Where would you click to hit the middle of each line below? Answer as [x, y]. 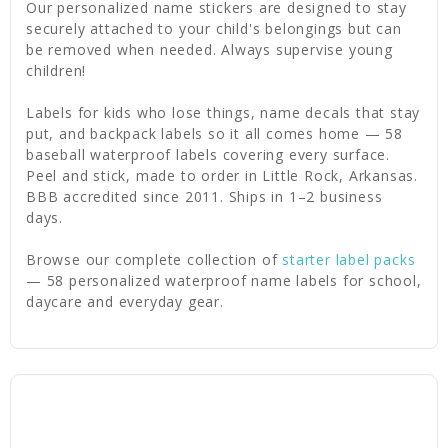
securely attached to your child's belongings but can [214, 28]
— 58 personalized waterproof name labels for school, [224, 280]
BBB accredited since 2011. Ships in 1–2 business [204, 196]
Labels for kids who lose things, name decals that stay [223, 112]
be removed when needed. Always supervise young [209, 49]
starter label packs [349, 259]
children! [56, 70]
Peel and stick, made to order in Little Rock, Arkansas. [222, 175]
